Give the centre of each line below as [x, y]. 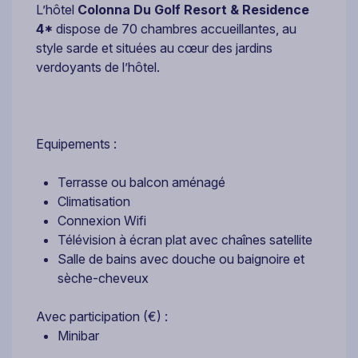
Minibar [78, 335]
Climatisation [94, 201]
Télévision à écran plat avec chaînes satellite [185, 239]
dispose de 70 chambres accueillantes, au [176, 28]
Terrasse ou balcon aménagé [141, 182]
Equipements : [76, 143]
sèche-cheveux [103, 278]
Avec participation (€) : [102, 316]
